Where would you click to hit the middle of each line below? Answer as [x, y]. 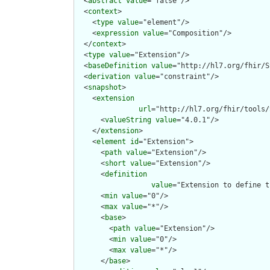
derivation [109, 77]
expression [118, 33]
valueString [128, 120]
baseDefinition [118, 66]
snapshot [105, 88]
